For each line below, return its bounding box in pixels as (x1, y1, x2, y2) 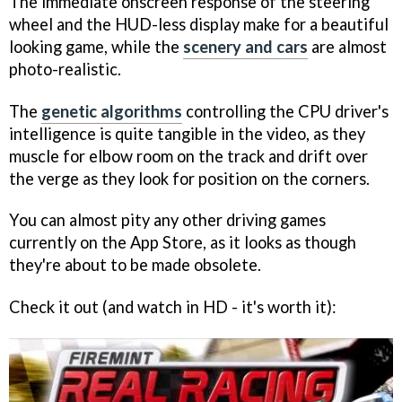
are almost (308, 36, 387, 57)
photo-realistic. (9, 58, 121, 79)
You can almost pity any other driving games (9, 210, 326, 231)
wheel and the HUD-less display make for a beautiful (9, 13, 389, 34)
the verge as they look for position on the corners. (9, 168, 370, 188)
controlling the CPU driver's (182, 100, 389, 121)
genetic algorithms (41, 100, 182, 121)
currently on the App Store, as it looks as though (9, 232, 356, 253)
